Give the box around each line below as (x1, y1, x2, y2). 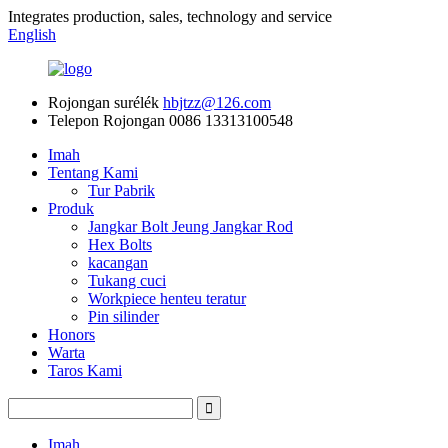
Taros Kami (48, 362, 122, 379)
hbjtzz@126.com (163, 94, 271, 111)
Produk (48, 200, 94, 217)
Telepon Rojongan (48, 112, 165, 129)
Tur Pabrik (88, 182, 155, 199)
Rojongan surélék (48, 94, 159, 111)
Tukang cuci (88, 272, 166, 289)
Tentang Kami (48, 164, 138, 181)
